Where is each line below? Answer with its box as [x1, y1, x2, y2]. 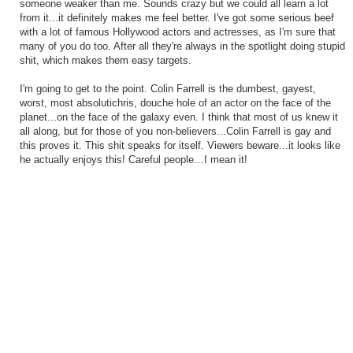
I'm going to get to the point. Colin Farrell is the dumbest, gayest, [19, 84, 316, 95]
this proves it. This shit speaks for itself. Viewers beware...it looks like [19, 140, 340, 152]
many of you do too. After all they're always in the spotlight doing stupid [19, 41, 345, 53]
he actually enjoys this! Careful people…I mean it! [19, 154, 247, 166]
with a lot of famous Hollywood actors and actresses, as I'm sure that [19, 27, 336, 39]
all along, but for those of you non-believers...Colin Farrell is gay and [19, 126, 331, 138]
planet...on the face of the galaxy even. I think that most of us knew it [19, 112, 338, 124]
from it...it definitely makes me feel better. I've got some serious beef [19, 13, 334, 24]
